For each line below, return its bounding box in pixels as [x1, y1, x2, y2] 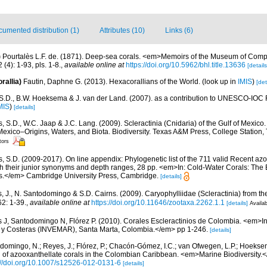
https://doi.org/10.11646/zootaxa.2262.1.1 [91, 198, 225, 207]
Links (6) [165, 26, 193, 35]
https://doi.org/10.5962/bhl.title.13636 [126, 61, 246, 69]
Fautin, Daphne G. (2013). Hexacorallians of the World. [23, 77, 202, 86]
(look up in [202, 77, 238, 86]
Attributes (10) [100, 26, 145, 35]
